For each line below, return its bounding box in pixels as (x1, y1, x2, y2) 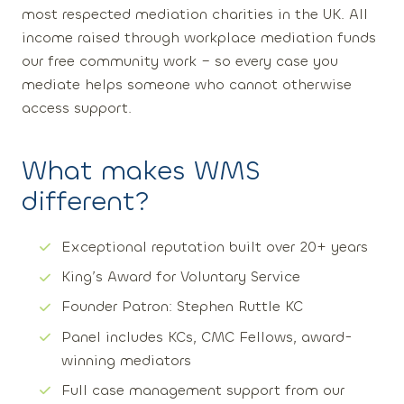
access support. (22, 98, 132, 117)
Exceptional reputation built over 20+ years (61, 237, 368, 256)
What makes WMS (22, 153, 261, 188)
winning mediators (61, 350, 191, 370)
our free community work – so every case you (22, 51, 338, 70)
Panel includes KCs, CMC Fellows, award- (61, 326, 353, 346)
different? (22, 184, 150, 219)
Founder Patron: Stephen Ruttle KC (61, 297, 303, 317)
